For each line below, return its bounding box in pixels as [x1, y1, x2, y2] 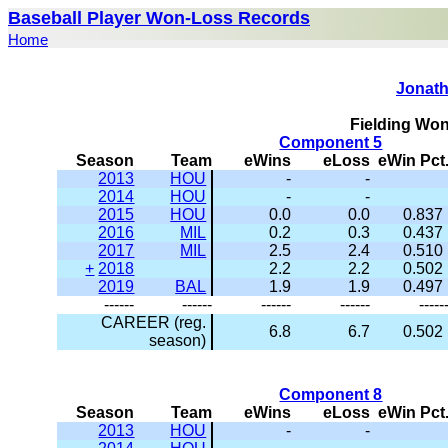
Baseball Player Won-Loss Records [8, 8, 310, 28]
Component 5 [279, 134, 383, 151]
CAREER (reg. [101, 314, 207, 331]
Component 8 [279, 386, 383, 403]
